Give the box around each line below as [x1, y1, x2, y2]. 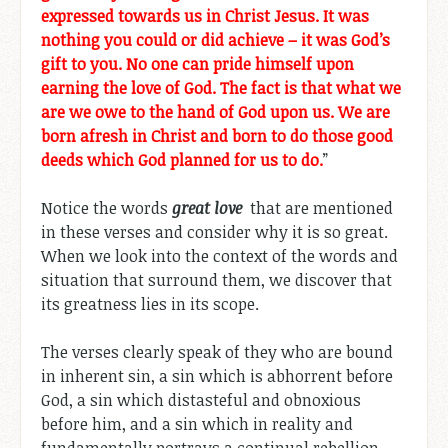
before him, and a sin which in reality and [41, 412, 353, 435]
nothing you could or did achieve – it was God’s [41, 28, 390, 51]
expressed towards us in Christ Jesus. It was [41, 4, 369, 27]
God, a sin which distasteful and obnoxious [41, 388, 361, 411]
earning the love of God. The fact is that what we [41, 76, 401, 99]
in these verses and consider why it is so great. [41, 220, 388, 243]
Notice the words [41, 196, 172, 219]
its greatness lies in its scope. [41, 292, 259, 315]
